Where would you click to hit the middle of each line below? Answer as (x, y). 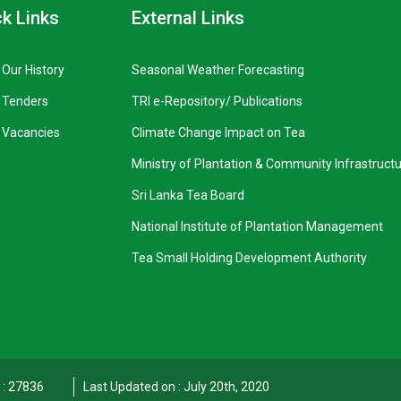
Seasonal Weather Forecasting (218, 70)
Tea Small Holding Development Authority (249, 258)
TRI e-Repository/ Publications (217, 101)
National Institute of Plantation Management (257, 226)
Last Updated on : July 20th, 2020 (176, 387)
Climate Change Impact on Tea (218, 132)
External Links (188, 18)
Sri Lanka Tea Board (188, 195)
